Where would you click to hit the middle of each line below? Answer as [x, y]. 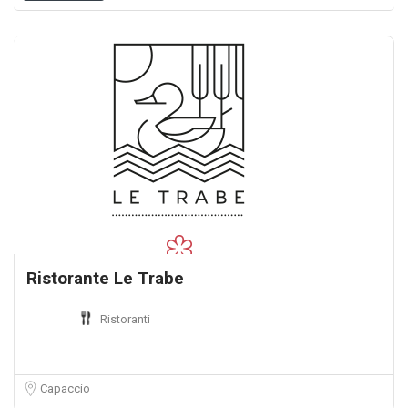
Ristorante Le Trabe [105, 278]
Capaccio [65, 388]
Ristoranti [125, 319]
